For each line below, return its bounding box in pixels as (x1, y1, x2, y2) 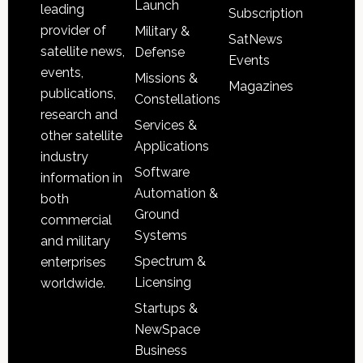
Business (134, 343, 187, 359)
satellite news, (40, 43, 125, 59)
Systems (134, 228, 187, 244)
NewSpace (134, 322, 200, 338)
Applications (134, 139, 209, 155)
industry (40, 148, 88, 164)
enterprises (40, 254, 106, 270)
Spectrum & (134, 254, 206, 270)
